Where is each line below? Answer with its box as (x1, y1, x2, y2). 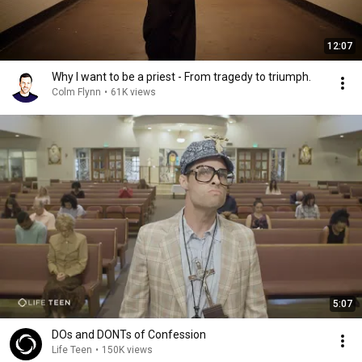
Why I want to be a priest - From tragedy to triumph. (52, 70, 311, 83)
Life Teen (52, 344, 92, 356)
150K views (102, 344, 153, 356)
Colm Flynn (52, 86, 101, 98)
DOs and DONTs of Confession (52, 328, 206, 341)
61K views (111, 86, 156, 98)
